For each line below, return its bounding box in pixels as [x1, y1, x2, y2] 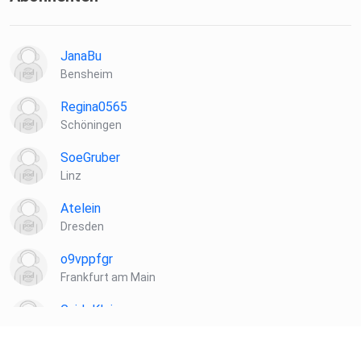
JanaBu [60, 48, 102, 64]
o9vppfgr [60, 251, 113, 268]
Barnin [60, 322, 93, 335]
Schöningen [60, 118, 122, 132]
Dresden [60, 220, 104, 234]
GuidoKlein [60, 302, 119, 318]
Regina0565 [60, 99, 127, 115]
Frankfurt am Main [60, 271, 156, 284]
